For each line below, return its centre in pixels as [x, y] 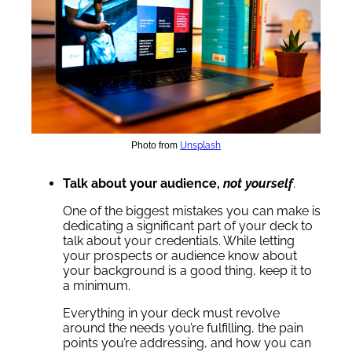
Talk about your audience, [143, 184]
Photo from [156, 146]
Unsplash [200, 146]
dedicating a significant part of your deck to [188, 226]
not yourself [258, 184]
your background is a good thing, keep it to [187, 271]
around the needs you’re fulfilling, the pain [183, 328]
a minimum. [97, 286]
